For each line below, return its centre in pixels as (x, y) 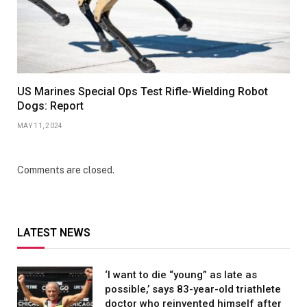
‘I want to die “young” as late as (181, 275)
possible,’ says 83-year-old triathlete (193, 290)
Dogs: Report (50, 106)
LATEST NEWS (54, 233)
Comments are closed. (66, 170)
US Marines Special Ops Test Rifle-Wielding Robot (143, 92)
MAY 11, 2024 (40, 126)
